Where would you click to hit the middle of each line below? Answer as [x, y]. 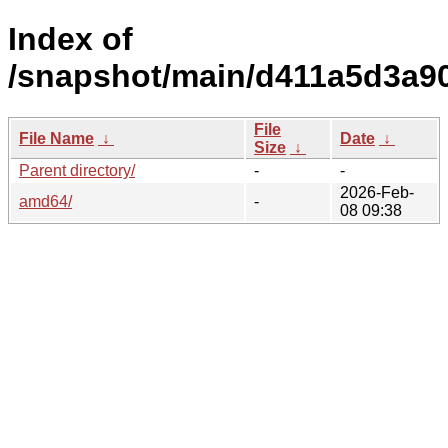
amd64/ [45, 201]
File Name [56, 138]
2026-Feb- [377, 192]
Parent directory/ [77, 170]
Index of [70, 39]
